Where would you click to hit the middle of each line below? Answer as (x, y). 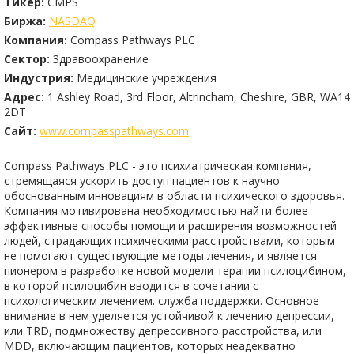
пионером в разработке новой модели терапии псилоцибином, (175, 271)
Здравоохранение (101, 59)
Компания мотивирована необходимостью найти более (156, 211)
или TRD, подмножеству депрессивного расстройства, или (163, 331)
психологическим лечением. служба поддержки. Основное (162, 301)
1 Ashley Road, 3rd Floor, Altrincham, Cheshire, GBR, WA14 (199, 97)
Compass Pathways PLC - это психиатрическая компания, (158, 166)
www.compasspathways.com (114, 131)
